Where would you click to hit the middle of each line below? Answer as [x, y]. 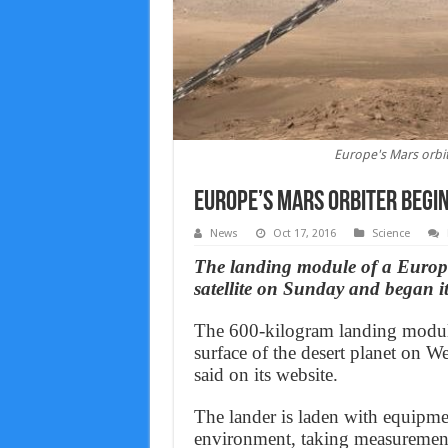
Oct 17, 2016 [304, 234]
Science [390, 234]
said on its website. [265, 375]
